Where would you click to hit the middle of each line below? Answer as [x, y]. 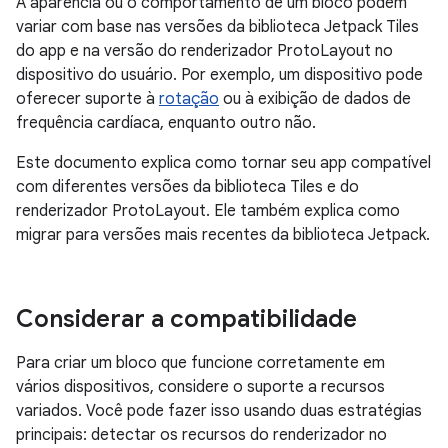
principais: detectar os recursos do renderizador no [201, 435]
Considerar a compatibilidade [186, 319]
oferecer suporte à [87, 99]
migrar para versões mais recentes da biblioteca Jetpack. [223, 235]
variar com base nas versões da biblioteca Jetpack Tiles [217, 27]
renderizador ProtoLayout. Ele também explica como [208, 211]
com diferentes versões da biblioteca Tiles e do [187, 187]
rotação [189, 99]
